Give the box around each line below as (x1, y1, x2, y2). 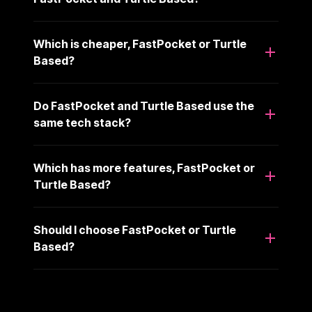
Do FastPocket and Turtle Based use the (33, 99, 254, 113)
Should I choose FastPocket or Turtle (33, 223, 236, 237)
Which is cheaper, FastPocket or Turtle (33, 37, 247, 51)
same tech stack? (33, 116, 131, 130)
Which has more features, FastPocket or (33, 161, 255, 175)
